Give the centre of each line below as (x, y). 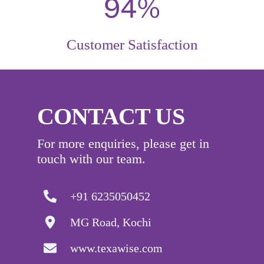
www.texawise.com (116, 248)
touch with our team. (91, 159)
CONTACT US (110, 116)
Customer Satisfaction (132, 45)
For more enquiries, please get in (123, 143)
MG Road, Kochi (110, 222)
